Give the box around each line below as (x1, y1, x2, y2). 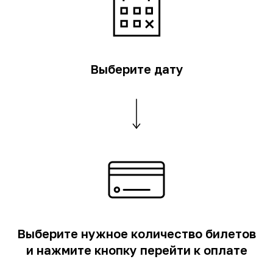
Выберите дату (90, 61, 183, 76)
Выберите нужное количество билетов (17, 226, 256, 241)
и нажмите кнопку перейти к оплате (26, 243, 247, 258)
